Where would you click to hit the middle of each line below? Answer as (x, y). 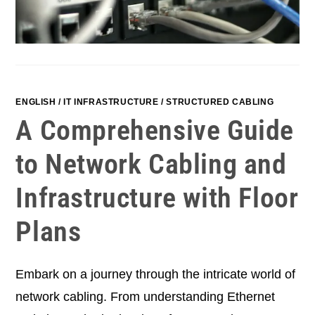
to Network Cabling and (151, 164)
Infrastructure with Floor (157, 198)
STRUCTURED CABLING (220, 102)
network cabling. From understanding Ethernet (146, 296)
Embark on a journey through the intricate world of (156, 274)
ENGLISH (36, 102)
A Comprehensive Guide (155, 130)
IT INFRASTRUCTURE (111, 102)
